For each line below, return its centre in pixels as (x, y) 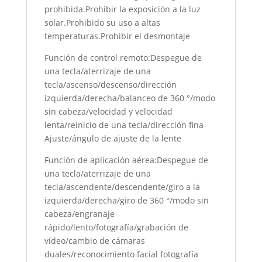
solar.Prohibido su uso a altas (102, 22)
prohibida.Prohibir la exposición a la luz (122, 9)
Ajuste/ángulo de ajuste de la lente (113, 138)
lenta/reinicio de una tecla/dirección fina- (125, 125)
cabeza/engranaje (79, 213)
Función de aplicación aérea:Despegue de (126, 160)
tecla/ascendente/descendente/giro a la (122, 187)
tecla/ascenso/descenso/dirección (110, 84)
